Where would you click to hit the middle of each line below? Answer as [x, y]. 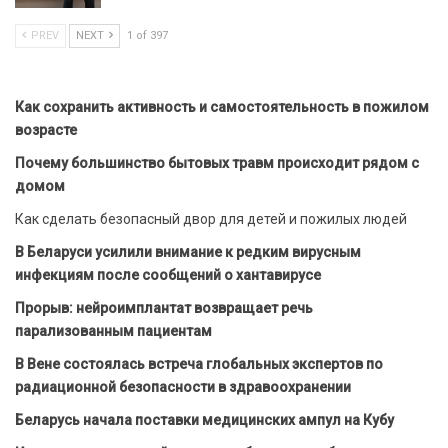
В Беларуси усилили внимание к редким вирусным [188, 252]
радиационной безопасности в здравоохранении [183, 387]
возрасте [46, 130]
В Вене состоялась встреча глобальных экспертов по [199, 364]
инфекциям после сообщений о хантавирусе [168, 275]
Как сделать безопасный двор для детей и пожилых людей [211, 219]
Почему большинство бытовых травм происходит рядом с [217, 163]
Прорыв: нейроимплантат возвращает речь [164, 308]
